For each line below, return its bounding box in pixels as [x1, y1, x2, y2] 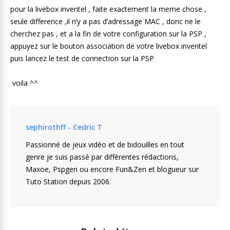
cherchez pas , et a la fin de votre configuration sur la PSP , [10, 29, 206, 39]
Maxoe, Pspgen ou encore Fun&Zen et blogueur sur [26, 164, 199, 174]
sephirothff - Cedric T [26, 122, 102, 132]
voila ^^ [10, 78, 38, 88]
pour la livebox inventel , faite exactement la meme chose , [10, 4, 206, 14]
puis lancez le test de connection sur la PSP [10, 53, 154, 63]
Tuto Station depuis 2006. [26, 177, 111, 186]
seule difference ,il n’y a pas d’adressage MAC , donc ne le [10, 16, 201, 26]
